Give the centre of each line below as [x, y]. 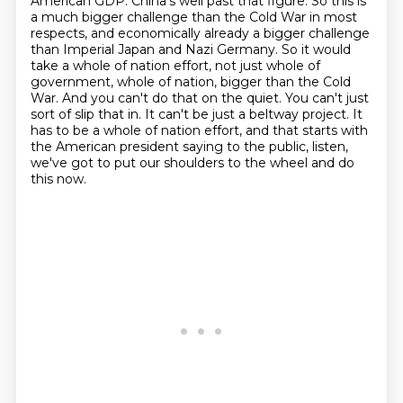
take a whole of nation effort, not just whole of [175, 66]
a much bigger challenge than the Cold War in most [193, 17]
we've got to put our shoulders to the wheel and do [192, 163]
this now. [58, 179]
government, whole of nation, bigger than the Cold [190, 82]
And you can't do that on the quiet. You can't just [215, 98]
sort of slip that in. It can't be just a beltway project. [191, 114]
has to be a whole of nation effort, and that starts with [199, 130]
